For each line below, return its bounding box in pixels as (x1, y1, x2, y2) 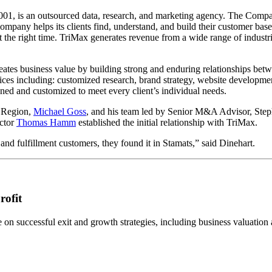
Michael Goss (33, 106, 86, 117)
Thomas (16, 117, 47, 128)
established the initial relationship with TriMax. (76, 117, 257, 128)
